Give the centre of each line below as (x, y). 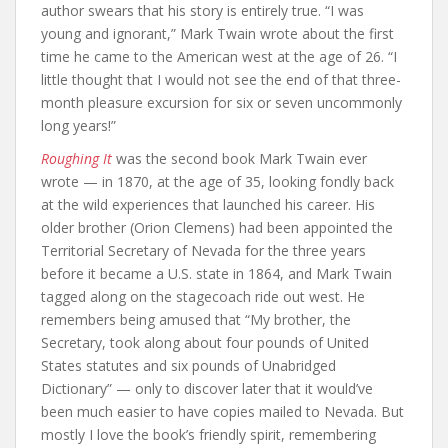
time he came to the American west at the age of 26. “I (219, 56)
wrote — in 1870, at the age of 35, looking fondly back (217, 181)
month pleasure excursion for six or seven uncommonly (221, 102)
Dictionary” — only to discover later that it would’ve (207, 388)
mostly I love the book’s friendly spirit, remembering (208, 434)
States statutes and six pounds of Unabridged (188, 365)
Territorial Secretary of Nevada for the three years (203, 250)
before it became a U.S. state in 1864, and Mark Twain (216, 273)
